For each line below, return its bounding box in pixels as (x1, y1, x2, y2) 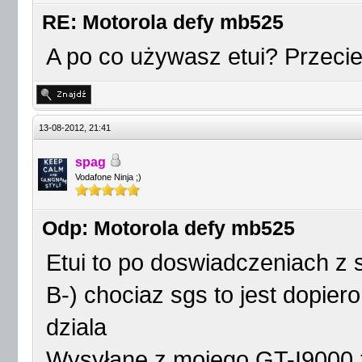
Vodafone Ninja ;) (75, 172, 141, 182)
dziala (46, 314, 107, 340)
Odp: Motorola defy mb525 (42, 217, 295, 239)
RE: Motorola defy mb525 (42, 11, 284, 33)
